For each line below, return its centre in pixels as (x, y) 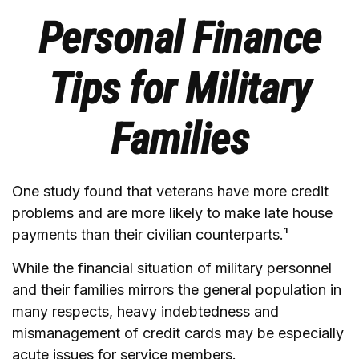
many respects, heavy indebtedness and (145, 311)
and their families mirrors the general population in (177, 290)
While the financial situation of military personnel (172, 268)
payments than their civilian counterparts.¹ (150, 234)
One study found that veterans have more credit (170, 191)
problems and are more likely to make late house (172, 213)
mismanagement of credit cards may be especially (178, 333)
